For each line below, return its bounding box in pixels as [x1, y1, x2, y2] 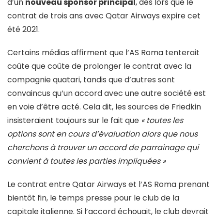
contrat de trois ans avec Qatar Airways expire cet [7, 10, 201, 22]
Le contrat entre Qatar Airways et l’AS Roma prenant [7, 179, 210, 190]
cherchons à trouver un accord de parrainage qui [7, 142, 199, 154]
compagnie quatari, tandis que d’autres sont [7, 74, 175, 86]
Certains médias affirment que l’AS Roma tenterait [7, 47, 200, 59]
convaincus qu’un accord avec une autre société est [7, 88, 206, 99]
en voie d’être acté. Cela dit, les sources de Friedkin [7, 101, 201, 113]
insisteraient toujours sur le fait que [7, 115, 141, 126]
